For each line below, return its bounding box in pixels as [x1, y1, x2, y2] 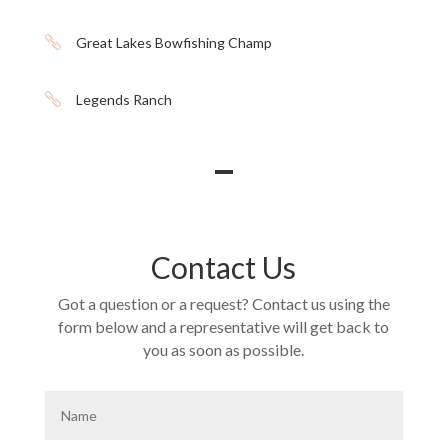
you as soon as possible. [143, 340, 305, 360]
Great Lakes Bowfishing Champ [75, 34, 272, 52]
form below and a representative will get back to [58, 317, 390, 337]
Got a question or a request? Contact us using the [57, 294, 390, 314]
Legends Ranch [75, 91, 172, 109]
